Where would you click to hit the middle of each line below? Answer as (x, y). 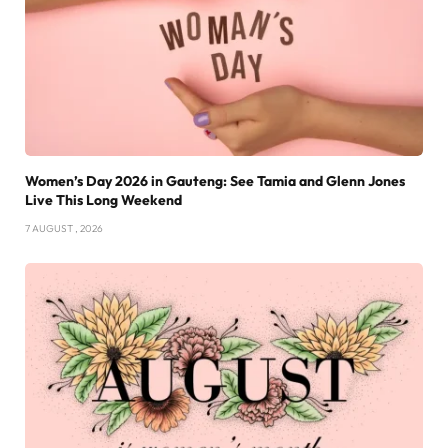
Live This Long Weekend (103, 199)
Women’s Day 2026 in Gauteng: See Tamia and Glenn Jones (215, 180)
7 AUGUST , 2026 (64, 228)
